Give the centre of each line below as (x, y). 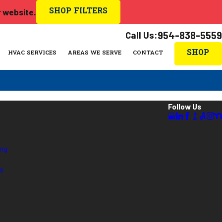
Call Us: (141, 35)
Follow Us (184, 107)
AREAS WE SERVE (94, 54)
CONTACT (148, 54)
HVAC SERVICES (32, 54)
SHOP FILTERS (78, 11)
